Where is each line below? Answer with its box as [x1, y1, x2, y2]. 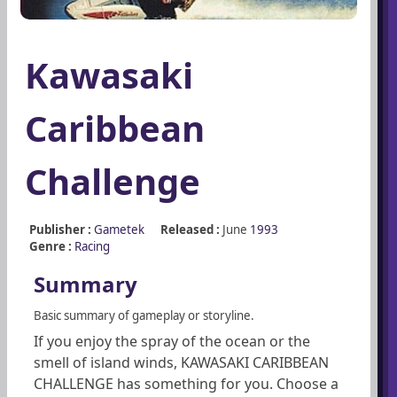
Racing [74, 238, 110, 255]
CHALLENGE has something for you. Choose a [34, 374, 339, 394]
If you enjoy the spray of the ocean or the [34, 331, 310, 352]
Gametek [94, 222, 144, 238]
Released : [160, 222, 220, 238]
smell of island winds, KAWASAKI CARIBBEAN [34, 353, 329, 373]
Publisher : [29, 222, 91, 238]
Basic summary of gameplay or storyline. [34, 307, 254, 324]
